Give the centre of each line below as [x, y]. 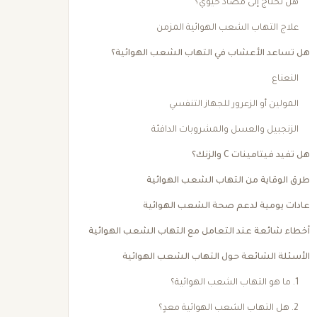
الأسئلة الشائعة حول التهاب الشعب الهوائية [216, 258]
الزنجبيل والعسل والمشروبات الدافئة [225, 130]
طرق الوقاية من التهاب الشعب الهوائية [228, 181]
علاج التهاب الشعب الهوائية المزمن [227, 28]
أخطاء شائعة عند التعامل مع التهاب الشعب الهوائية [199, 232]
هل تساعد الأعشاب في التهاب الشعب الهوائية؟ [210, 54]
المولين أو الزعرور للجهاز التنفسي [234, 105]
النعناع [285, 79]
